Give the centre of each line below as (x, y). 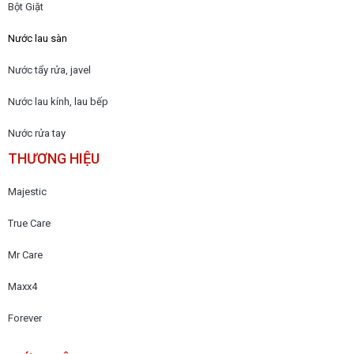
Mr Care (25, 254)
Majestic (27, 191)
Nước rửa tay (37, 133)
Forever (25, 318)
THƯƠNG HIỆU (54, 158)
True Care (29, 223)
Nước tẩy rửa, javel (49, 70)
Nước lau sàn (38, 38)
